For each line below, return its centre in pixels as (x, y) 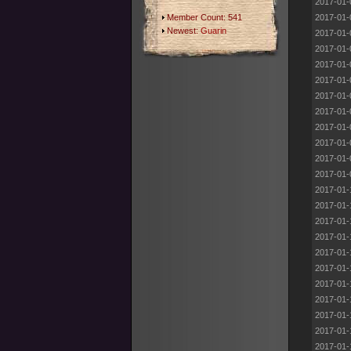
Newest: (183, 31)
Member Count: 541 (203, 17)
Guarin (213, 31)
